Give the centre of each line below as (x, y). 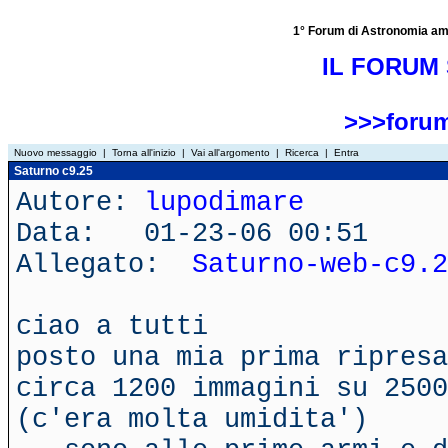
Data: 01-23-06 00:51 (192, 233)
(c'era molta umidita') (192, 419)
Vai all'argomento (230, 152)
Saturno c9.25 (52, 171)
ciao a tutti (112, 326)
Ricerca (302, 152)
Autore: (80, 202)
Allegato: (104, 264)
